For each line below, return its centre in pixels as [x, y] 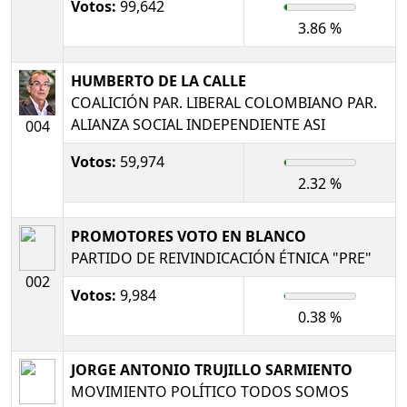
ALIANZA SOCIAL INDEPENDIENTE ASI [198, 124]
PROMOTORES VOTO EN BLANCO [189, 236]
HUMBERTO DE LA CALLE [159, 80]
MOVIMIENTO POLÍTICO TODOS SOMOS [210, 391]
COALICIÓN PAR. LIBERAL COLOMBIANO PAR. [224, 102]
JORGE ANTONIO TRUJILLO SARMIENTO [212, 369]
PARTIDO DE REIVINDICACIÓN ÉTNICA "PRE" [221, 258]
